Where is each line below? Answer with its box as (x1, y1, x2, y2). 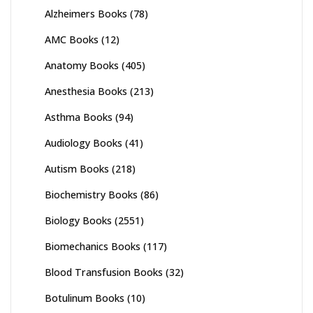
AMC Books (45, 33, 99, 47)
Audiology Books (45, 136, 122, 150)
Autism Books (45, 162, 109, 176)
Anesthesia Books (45, 85, 127, 99)
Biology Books (45, 214, 112, 228)
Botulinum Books (45, 291, 124, 305)
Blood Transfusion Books (45, 265, 163, 279)
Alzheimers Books (45, 7, 127, 21)
